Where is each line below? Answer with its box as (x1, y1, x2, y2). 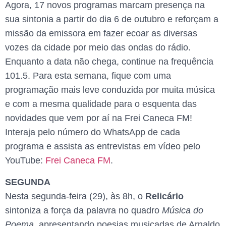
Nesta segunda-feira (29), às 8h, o (5, 191, 145, 201)
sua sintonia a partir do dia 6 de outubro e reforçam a (5, 14, 218, 25)
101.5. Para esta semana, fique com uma (5, 71, 171, 81)
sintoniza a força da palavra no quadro (5, 205, 162, 215)
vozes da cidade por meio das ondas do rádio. (5, 42, 191, 53)
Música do (162, 205, 203, 215)
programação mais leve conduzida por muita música (5, 85, 215, 95)
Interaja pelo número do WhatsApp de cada (5, 127, 180, 138)
